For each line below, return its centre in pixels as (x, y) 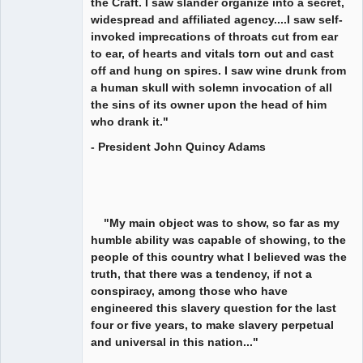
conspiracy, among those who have (189, 290)
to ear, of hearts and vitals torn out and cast (212, 53)
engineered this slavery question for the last (214, 307)
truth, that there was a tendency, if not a (201, 273)
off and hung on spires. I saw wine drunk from (218, 70)
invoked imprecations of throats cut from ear (214, 36)
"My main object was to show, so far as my (215, 222)
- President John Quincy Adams (178, 146)
